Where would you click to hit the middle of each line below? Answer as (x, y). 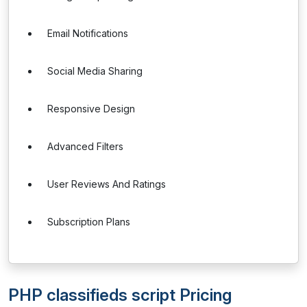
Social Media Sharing (95, 71)
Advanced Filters (85, 146)
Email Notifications (88, 33)
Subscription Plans (89, 222)
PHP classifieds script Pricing (120, 295)
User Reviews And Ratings (107, 184)
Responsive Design (91, 109)
